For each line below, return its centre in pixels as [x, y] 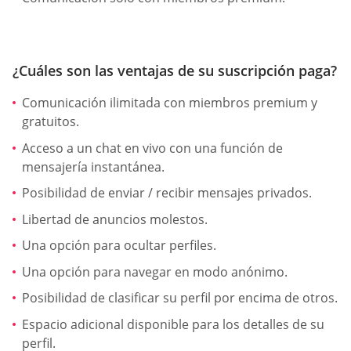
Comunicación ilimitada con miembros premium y [170, 102]
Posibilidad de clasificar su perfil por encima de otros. [180, 298]
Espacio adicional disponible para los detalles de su [173, 325]
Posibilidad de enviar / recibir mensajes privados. [167, 193]
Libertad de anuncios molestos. [115, 219]
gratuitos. [51, 121]
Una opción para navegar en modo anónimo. [155, 271]
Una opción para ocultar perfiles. [119, 246]
